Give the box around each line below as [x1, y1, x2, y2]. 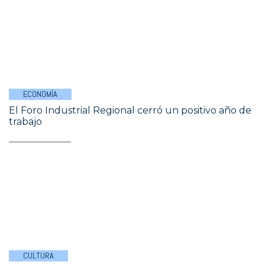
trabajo [9, 116, 42, 127]
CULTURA [23, 250, 54, 261]
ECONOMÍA [23, 89, 57, 99]
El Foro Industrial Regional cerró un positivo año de [9, 105, 251, 116]
